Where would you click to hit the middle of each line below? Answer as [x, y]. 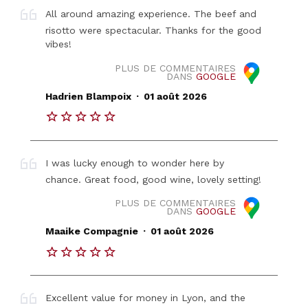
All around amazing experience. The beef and [151, 14]
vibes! [59, 44]
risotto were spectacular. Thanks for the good [154, 31]
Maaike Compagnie [92, 231]
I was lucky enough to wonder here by [135, 163]
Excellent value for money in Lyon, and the [146, 297]
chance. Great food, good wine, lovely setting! [154, 179]
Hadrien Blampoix [89, 96]
